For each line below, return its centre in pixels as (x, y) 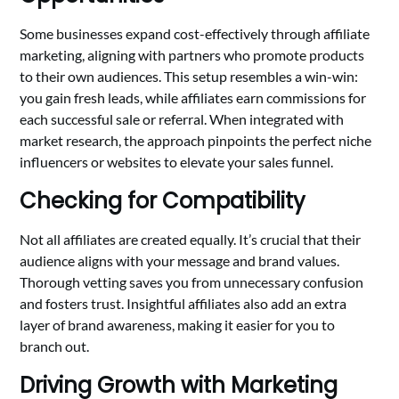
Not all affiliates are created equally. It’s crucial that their (191, 240)
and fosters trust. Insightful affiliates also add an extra (183, 304)
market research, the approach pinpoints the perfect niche (196, 141)
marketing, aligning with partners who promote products (192, 55)
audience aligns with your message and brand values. (180, 261)
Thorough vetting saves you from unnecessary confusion (192, 282)
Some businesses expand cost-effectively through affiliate (195, 34)
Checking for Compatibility (163, 201)
